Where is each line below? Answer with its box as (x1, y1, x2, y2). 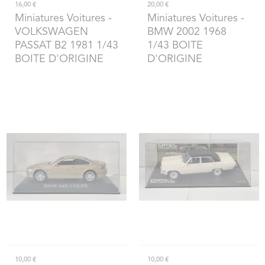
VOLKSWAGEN (14, 26, 88, 37)
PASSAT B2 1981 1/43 (14, 40, 118, 51)
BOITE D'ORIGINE (14, 53, 104, 64)
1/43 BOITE (147, 40, 203, 51)
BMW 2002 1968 (147, 26, 227, 37)
